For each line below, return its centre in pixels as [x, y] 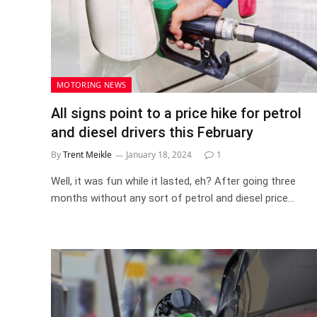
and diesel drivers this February [152, 132]
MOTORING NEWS [92, 84]
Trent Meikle [87, 154]
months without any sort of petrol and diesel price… [173, 198]
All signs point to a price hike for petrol [176, 113]
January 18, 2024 [159, 154]
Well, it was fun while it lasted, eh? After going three [173, 181]
